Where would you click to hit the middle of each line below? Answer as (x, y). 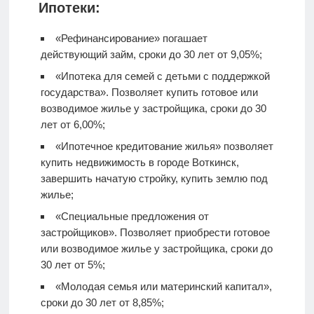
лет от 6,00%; (73, 124)
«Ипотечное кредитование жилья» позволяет (164, 146)
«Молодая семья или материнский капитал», (163, 286)
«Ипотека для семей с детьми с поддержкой (162, 76)
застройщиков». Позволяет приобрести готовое (155, 232)
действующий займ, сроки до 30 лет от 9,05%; (151, 54)
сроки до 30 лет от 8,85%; (102, 302)
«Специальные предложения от (132, 216)
